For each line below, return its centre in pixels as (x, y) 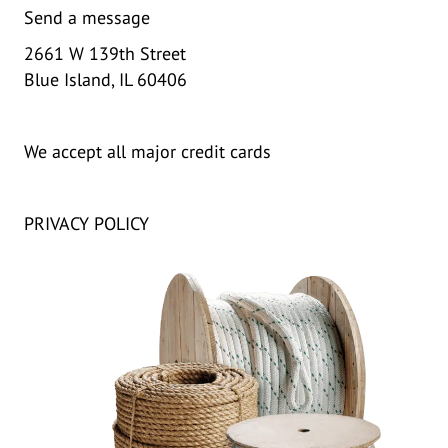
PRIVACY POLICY (86, 223)
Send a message (87, 17)
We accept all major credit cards (147, 151)
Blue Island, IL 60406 (105, 79)
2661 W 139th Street (105, 53)
